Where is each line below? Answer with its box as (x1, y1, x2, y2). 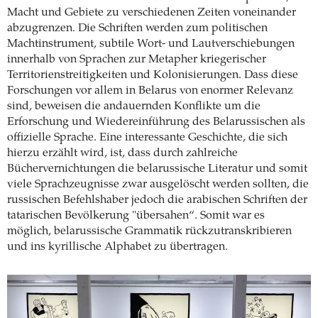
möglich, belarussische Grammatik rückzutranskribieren (7, 225, 292, 237)
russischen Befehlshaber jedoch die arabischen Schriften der (7, 194, 307, 206)
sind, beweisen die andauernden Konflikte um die (7, 100, 261, 112)
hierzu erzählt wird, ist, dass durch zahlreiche (7, 147, 238, 159)
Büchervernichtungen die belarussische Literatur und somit (7, 163, 307, 175)
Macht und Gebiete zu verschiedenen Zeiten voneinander (7, 6, 296, 18)
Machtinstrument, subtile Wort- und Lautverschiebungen (7, 38, 295, 50)
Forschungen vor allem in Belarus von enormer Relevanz (7, 84, 293, 97)
